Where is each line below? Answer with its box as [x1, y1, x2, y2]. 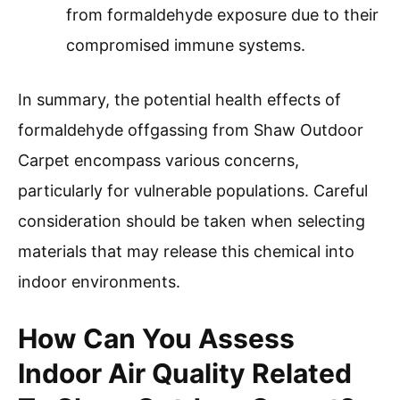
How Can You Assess [18, 322, 295, 355]
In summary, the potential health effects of [18, 90, 341, 110]
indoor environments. [18, 272, 180, 292]
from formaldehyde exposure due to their [66, 5, 379, 25]
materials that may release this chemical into [18, 242, 354, 262]
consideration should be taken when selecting [18, 212, 365, 231]
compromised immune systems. [66, 36, 305, 55]
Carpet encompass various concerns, [18, 151, 299, 171]
